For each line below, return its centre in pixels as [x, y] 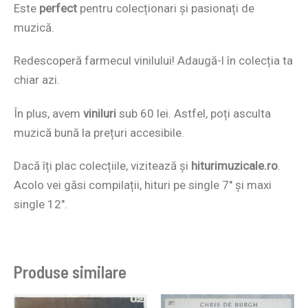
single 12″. [41, 204]
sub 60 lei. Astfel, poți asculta [195, 113]
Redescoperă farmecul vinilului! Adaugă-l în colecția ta [153, 61]
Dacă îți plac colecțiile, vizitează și [102, 165]
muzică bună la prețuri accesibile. [99, 132]
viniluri [100, 113]
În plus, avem [48, 113]
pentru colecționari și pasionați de [166, 9]
